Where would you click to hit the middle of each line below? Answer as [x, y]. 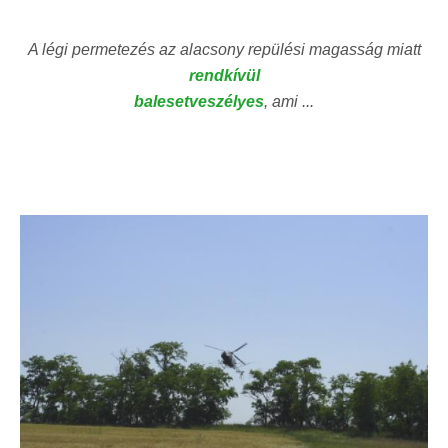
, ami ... [289, 101]
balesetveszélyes [199, 101]
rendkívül [224, 75]
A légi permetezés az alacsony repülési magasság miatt [224, 49]
